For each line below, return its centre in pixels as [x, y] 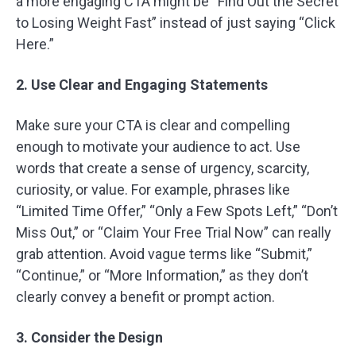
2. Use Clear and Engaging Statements [142, 85]
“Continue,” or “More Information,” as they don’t [162, 275]
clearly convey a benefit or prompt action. [145, 297]
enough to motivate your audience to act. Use [158, 147]
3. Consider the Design [89, 337]
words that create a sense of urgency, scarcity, [163, 168]
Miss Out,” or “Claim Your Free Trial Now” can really [174, 232]
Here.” [35, 44]
